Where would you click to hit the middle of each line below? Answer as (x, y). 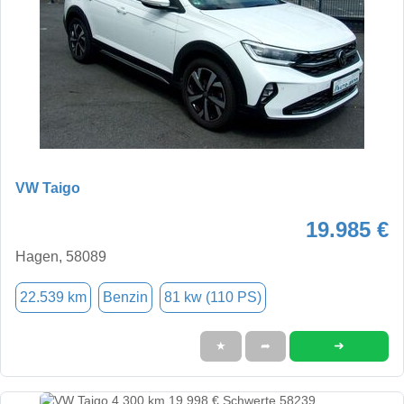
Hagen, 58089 (61, 256)
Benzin (125, 297)
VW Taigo (48, 188)
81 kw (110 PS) (213, 297)
